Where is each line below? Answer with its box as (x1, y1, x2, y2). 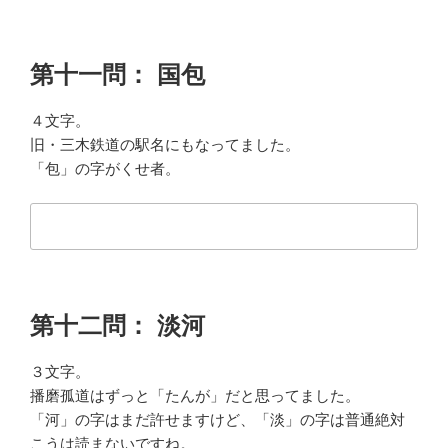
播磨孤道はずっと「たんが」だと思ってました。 (30, 386, 360, 404)
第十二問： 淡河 (30, 311, 205, 339)
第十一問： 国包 (30, 60, 205, 88)
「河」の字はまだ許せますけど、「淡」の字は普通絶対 (30, 410, 405, 428)
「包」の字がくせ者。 (30, 159, 180, 177)
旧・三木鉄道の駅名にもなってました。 (30, 135, 300, 153)
